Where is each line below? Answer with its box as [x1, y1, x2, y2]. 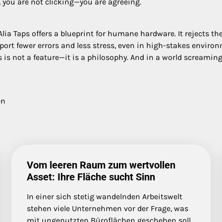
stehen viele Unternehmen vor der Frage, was [26, 203, 188, 213]
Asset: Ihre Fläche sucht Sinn [26, 170, 155, 183]
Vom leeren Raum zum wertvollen [26, 159, 175, 171]
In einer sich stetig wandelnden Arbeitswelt [26, 191, 182, 201]
